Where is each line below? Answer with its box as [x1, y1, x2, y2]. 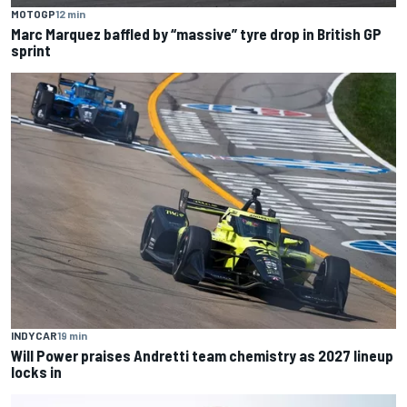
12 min [55, 7, 85, 20]
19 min [57, 329, 87, 342]
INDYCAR [11, 329, 57, 342]
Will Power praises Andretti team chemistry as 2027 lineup [11, 346, 393, 365]
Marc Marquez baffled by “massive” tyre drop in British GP [11, 25, 382, 43]
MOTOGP [11, 7, 55, 20]
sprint [11, 41, 51, 59]
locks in [11, 362, 62, 382]
